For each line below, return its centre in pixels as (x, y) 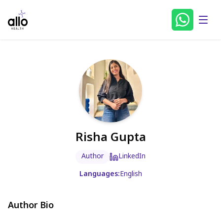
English (131, 174)
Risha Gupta (110, 138)
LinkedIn (132, 157)
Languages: (99, 174)
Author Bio (31, 206)
